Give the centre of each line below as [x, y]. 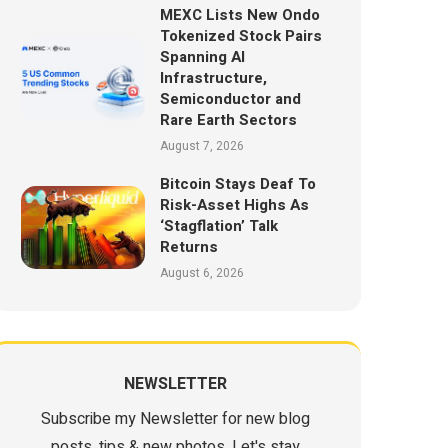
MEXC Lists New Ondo [239, 15]
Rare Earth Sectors [228, 120]
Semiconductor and [230, 99]
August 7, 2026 [201, 146]
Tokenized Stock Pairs [240, 36]
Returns [188, 247]
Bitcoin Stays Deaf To [237, 184]
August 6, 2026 [201, 273]
